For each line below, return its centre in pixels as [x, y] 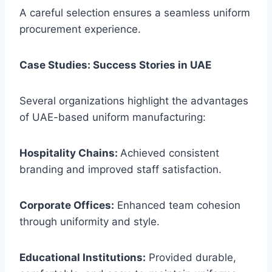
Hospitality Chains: [70, 153]
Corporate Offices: [67, 206]
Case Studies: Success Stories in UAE [115, 65]
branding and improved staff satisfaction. [121, 170]
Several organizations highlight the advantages [134, 101]
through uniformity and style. [90, 222]
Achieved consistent [170, 153]
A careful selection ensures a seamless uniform [135, 13]
